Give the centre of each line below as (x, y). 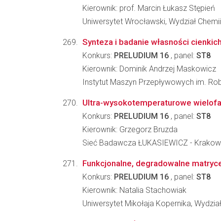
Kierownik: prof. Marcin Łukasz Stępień (149, 8)
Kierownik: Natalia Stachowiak (134, 190)
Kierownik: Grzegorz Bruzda (130, 129)
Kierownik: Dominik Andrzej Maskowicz (149, 69)
